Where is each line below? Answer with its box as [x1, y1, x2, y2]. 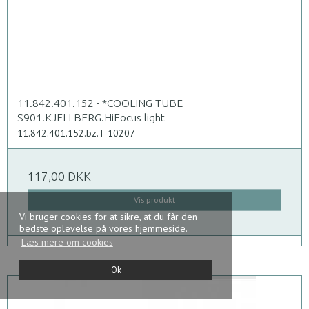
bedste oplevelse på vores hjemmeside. [19, 222, 187, 235]
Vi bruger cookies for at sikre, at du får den [19, 210, 197, 223]
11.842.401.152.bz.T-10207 [17, 126, 135, 139]
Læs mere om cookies [21, 236, 113, 249]
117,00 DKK [28, 169, 91, 183]
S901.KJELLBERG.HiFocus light [17, 110, 165, 123]
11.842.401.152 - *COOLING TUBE [17, 96, 183, 109]
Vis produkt [134, 195, 175, 206]
